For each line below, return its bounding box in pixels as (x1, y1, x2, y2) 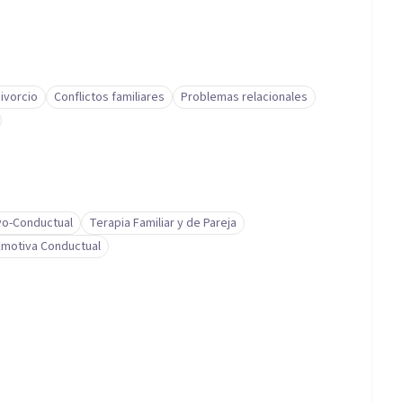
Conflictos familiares (54, 88, 165, 106)
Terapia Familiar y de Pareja (89, 214, 237, 232)
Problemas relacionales (181, 88, 308, 106)
